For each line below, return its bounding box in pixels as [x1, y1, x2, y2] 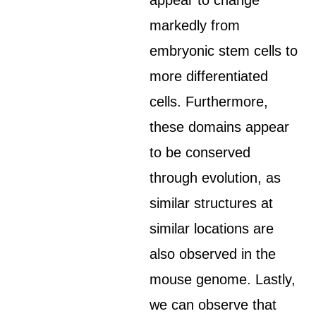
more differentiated [150, 68, 269, 84]
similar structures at [150, 195, 274, 211]
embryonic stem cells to [150, 43, 298, 59]
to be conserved [150, 145, 251, 160]
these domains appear [150, 119, 290, 135]
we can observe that [150, 297, 277, 312]
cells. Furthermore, [150, 94, 269, 109]
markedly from [150, 18, 241, 33]
